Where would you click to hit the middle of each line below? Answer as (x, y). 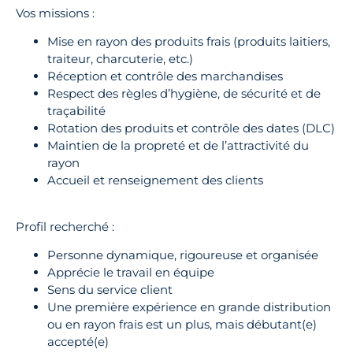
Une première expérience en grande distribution (189, 307)
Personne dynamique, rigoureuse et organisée (183, 255)
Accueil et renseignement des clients (155, 180)
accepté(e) (78, 342)
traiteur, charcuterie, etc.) (120, 59)
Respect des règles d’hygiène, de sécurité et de (184, 94)
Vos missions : (55, 13)
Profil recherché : (65, 226)
